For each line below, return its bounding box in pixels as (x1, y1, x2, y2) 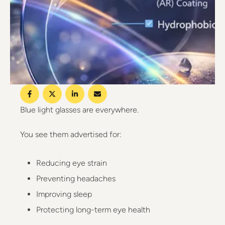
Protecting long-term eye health (36, 205, 150, 214)
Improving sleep (36, 189, 92, 199)
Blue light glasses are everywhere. (20, 105, 139, 115)
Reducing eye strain (36, 158, 107, 168)
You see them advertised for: (20, 130, 122, 139)
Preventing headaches (36, 174, 116, 183)
